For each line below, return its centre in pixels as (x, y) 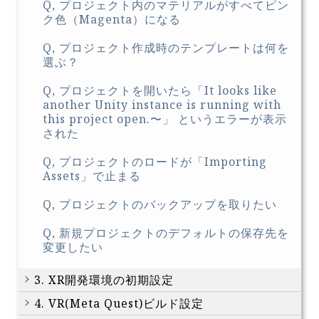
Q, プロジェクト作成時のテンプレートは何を (166, 48)
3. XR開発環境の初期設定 (104, 280)
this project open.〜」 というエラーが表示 (165, 119)
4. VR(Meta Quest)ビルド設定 (119, 304)
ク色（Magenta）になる (112, 20)
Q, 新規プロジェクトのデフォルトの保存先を (166, 233)
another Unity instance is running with (162, 105)
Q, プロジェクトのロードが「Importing (155, 162)
